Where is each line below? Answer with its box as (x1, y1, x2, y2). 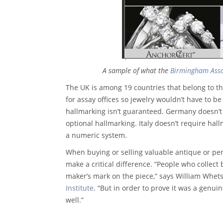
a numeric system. (66, 130, 127, 140)
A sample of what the (103, 65, 171, 75)
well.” (66, 195, 84, 205)
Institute (66, 183, 94, 193)
